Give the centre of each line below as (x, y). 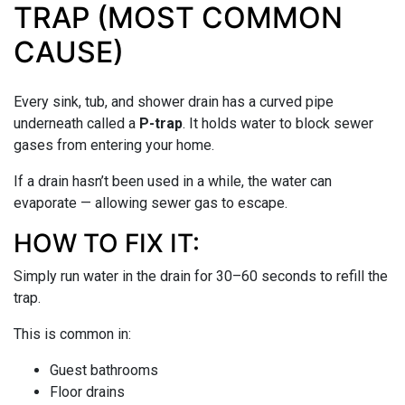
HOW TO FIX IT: (107, 243)
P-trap (161, 123)
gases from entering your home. (114, 145)
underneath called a (76, 123)
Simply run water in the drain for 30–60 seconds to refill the (201, 276)
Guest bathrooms (104, 370)
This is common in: (72, 334)
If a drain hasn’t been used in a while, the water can (173, 181)
